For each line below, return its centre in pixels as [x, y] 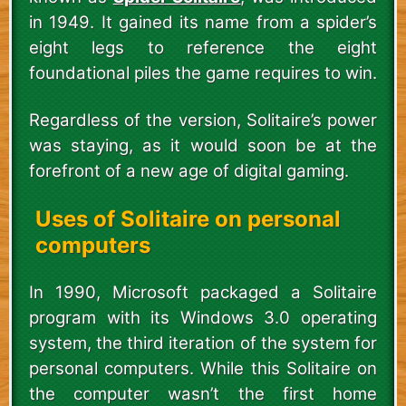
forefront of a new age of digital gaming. [189, 170]
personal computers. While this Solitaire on [203, 368]
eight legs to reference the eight [203, 47]
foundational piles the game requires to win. [203, 72]
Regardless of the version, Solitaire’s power [203, 120]
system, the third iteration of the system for [203, 343]
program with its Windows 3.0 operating [203, 317]
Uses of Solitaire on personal [188, 218]
